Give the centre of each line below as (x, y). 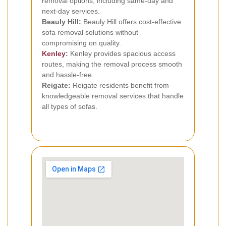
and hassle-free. (68, 75)
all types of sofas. (70, 107)
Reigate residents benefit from (120, 86)
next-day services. (71, 11)
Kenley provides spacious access (122, 54)
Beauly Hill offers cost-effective (131, 22)
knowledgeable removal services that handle (113, 96)
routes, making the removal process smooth (112, 64)
